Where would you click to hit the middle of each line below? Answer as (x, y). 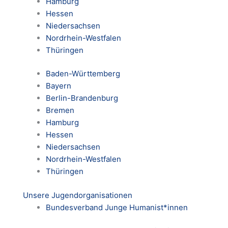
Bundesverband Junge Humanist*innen (117, 207)
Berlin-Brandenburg (82, 98)
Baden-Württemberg (83, 74)
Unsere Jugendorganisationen (78, 195)
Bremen (60, 110)
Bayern (59, 86)
